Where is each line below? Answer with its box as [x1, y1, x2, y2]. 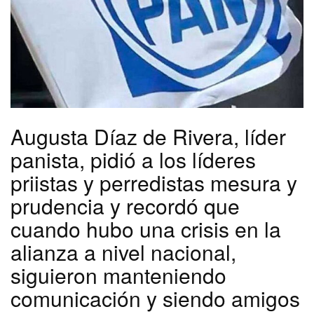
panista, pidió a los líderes [11, 144, 256, 175]
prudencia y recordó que [11, 191, 240, 221]
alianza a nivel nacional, [11, 237, 236, 268]
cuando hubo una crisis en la [11, 214, 281, 245]
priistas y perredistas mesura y [11, 168, 297, 198]
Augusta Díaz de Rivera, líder [11, 121, 286, 152]
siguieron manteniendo [11, 260, 226, 291]
